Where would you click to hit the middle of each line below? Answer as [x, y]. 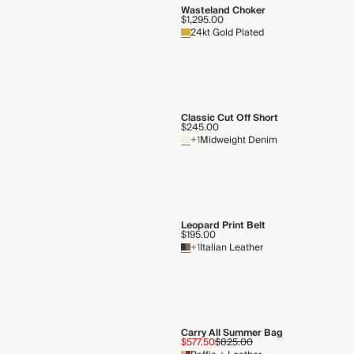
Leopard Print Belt [223, 226]
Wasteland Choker [223, 11]
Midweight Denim [238, 140]
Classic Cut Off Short [229, 118]
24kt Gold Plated [227, 33]
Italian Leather [231, 248]
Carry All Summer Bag [232, 333]
